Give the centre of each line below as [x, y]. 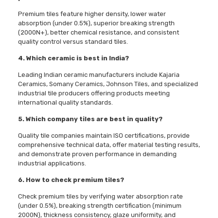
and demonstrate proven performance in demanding [97, 154]
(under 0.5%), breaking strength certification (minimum [100, 206]
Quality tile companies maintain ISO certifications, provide [104, 136]
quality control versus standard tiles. [73, 42]
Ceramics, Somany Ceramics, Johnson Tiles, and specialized [108, 84]
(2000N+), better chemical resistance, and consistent [98, 33]
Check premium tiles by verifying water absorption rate [100, 197]
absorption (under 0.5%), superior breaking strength [96, 23]
